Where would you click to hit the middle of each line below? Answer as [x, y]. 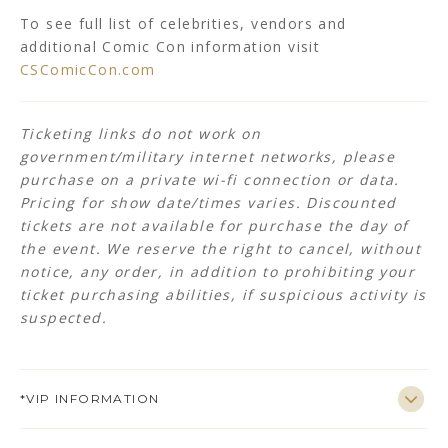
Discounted [351, 203]
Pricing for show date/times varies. [163, 203]
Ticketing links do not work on [140, 134]
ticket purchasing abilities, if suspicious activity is [223, 295]
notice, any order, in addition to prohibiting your [217, 272]
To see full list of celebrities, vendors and [183, 24]
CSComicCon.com [88, 70]
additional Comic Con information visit [170, 47]
